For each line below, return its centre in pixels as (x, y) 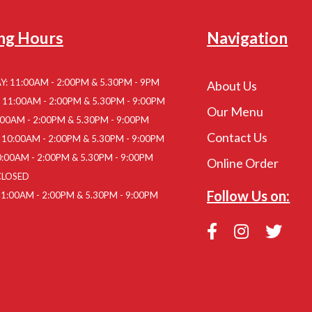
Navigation (248, 38)
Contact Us (237, 138)
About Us (232, 86)
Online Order (243, 163)
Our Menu (235, 112)
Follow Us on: (249, 196)
